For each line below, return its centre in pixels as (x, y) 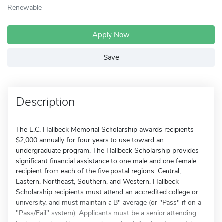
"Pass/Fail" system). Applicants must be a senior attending (106, 213)
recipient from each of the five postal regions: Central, (98, 171)
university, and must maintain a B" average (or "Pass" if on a (109, 202)
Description (45, 102)
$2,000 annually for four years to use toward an (90, 140)
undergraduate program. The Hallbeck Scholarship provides (107, 150)
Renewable (25, 7)
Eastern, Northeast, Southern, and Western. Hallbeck (97, 182)
